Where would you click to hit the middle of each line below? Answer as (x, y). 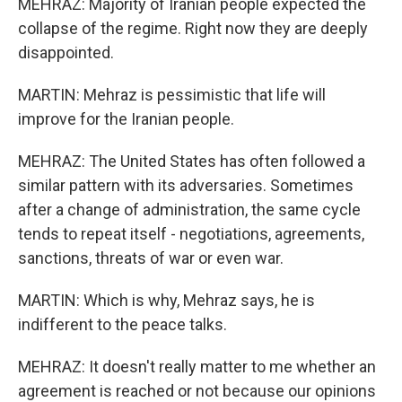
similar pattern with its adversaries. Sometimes (186, 185)
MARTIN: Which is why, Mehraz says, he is (166, 300)
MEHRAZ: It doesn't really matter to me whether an (197, 367)
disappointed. (66, 52)
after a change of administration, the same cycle (189, 210)
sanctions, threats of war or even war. (151, 258)
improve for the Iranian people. (126, 119)
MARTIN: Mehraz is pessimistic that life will (172, 95)
